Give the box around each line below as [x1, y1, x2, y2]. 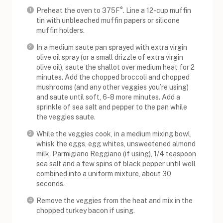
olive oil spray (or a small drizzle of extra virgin [36, 53, 183, 61]
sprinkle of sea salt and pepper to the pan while [36, 103, 187, 111]
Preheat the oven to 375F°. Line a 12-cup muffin [36, 6, 191, 14]
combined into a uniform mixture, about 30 [36, 169, 171, 178]
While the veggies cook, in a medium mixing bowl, [36, 129, 192, 138]
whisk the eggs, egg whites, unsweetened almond [36, 139, 196, 148]
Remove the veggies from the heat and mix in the [36, 196, 193, 205]
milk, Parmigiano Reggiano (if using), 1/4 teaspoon [36, 149, 196, 158]
